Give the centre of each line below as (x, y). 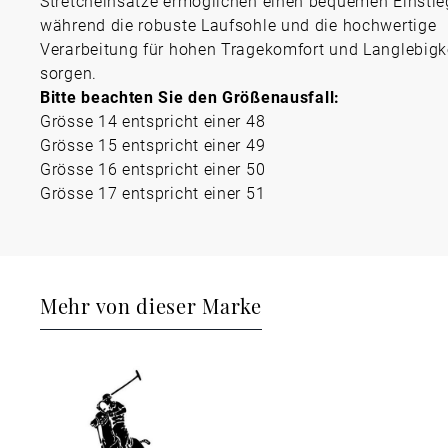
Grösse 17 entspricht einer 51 (153, 192)
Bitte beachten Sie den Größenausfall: (190, 96)
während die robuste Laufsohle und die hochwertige (238, 24)
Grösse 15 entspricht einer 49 (153, 144)
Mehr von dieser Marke (151, 305)
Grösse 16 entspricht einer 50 (153, 168)
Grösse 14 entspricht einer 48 (153, 120)
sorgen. (68, 72)
